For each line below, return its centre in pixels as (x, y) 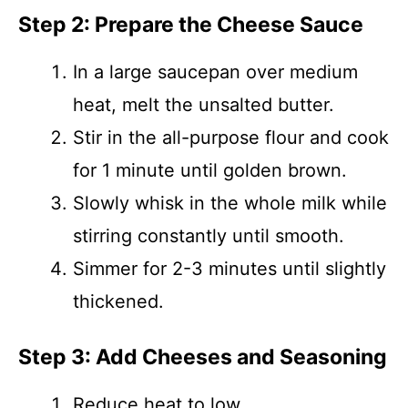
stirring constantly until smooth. (209, 236)
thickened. (118, 301)
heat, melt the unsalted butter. (204, 105)
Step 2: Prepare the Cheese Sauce (191, 25)
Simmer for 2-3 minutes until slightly (229, 269)
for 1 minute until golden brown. (210, 170)
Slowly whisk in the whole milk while (230, 203)
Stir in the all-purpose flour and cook (231, 138)
